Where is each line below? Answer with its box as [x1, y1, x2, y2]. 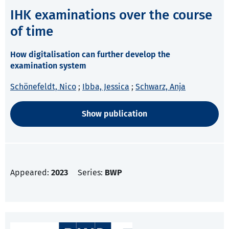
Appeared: [10, 168, 51, 178]
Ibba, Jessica [82, 82, 129, 92]
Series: [78, 168, 105, 178]
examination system [10, 61, 86, 71]
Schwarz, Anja [135, 82, 186, 92]
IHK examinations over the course [10, 7, 212, 24]
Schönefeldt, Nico [10, 82, 76, 92]
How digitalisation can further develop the [10, 50, 170, 60]
